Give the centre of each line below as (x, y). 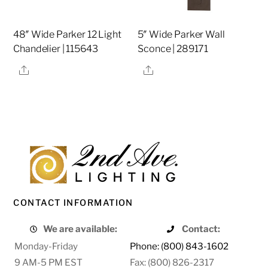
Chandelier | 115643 (56, 49)
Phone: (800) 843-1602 (179, 246)
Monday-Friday (46, 246)
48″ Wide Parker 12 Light (67, 35)
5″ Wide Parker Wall (181, 35)
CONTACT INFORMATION (73, 203)
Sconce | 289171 (173, 49)
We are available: (80, 229)
